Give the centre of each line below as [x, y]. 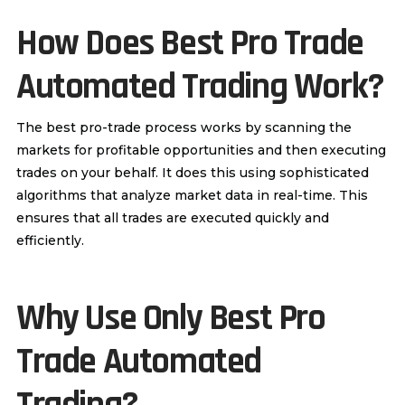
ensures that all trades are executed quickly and [172, 217]
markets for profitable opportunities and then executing [201, 150]
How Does [88, 43]
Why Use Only [109, 318]
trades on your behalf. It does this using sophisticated [192, 172]
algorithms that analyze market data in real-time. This [192, 195]
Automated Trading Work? [200, 87]
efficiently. [50, 240]
